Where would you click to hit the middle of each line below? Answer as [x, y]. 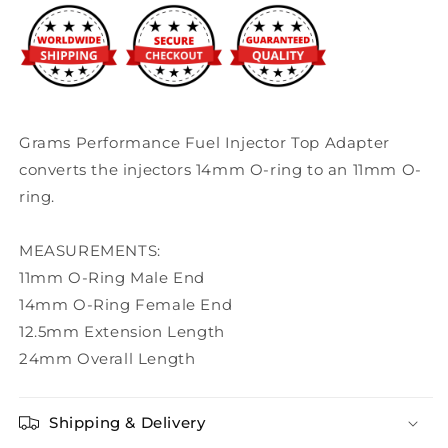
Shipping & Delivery [127, 422]
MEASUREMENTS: [90, 250]
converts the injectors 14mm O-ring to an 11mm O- [220, 169]
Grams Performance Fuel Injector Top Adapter [204, 142]
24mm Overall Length [107, 358]
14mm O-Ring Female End [126, 304]
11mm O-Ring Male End [112, 277]
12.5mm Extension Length [122, 331]
